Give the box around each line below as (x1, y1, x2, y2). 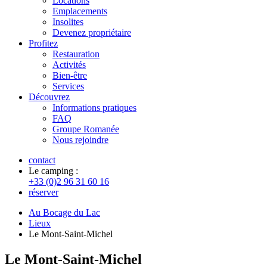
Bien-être (52, 70, 87, 80)
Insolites (52, 17, 83, 27)
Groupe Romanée (52, 124, 119, 134)
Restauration (52, 49, 100, 59)
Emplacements (52, 6, 107, 16)
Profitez (29, 38, 58, 48)
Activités (52, 60, 86, 70)
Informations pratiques (52, 103, 136, 113)
